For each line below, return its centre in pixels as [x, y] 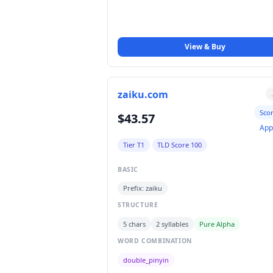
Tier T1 [133, 144]
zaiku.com [143, 94]
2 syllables [172, 224]
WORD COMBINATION [155, 241]
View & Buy [205, 46]
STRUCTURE [138, 205]
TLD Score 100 [180, 144]
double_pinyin [146, 260]
